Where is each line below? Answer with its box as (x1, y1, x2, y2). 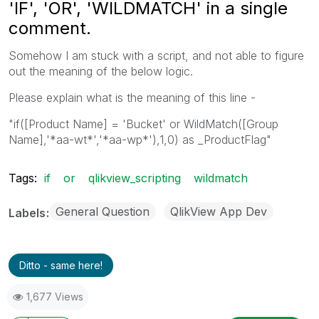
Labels (9, 205, 48, 220)
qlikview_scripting (88, 170, 181, 185)
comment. (9, 17, 91, 38)
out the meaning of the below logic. (9, 63, 193, 78)
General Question (56, 204, 150, 219)
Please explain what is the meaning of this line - (9, 90, 256, 105)
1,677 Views (26, 290, 83, 303)
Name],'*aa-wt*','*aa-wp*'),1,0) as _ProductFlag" (9, 132, 271, 147)
